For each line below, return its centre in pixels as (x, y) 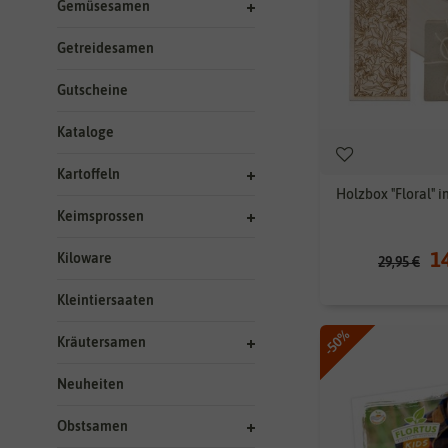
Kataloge (85, 131)
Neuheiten (90, 383)
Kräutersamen (101, 341)
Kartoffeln (88, 173)
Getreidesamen (105, 47)
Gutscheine (92, 89)
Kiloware (84, 257)
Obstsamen (92, 425)
